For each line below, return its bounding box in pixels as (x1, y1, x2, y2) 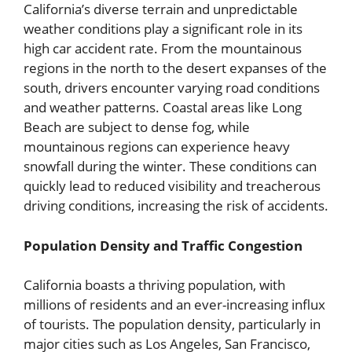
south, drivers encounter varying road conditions (24, 79, 320, 97)
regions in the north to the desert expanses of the (24, 59, 327, 78)
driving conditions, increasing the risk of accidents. (24, 196, 328, 215)
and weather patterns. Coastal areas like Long (24, 98, 302, 117)
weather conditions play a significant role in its (24, 20, 302, 38)
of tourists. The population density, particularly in (24, 315, 321, 334)
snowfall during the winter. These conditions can (24, 157, 317, 176)
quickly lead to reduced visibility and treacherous (24, 177, 321, 196)
